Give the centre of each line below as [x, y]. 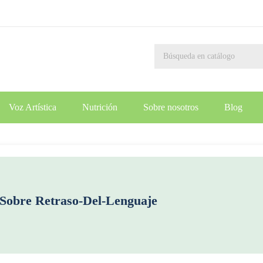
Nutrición [100, 107]
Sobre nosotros [171, 107]
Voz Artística [32, 107]
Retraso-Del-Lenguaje [96, 200]
